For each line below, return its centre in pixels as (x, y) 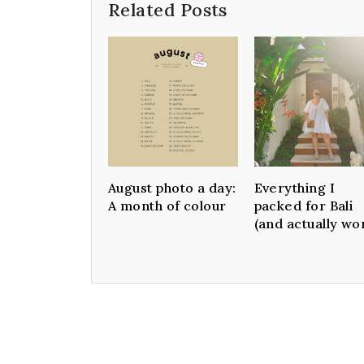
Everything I (294, 187)
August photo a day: (172, 187)
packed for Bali (303, 205)
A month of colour (167, 205)
